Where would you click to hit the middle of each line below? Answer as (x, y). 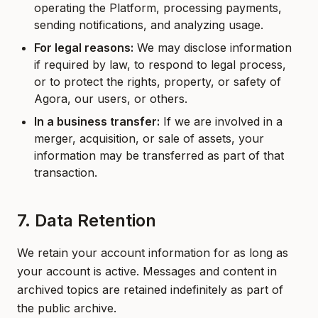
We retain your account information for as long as (153, 253)
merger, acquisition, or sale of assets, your (149, 138)
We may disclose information (213, 48)
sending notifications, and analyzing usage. (149, 25)
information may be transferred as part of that (159, 155)
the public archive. (67, 308)
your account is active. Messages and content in (147, 271)
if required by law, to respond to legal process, (160, 65)
